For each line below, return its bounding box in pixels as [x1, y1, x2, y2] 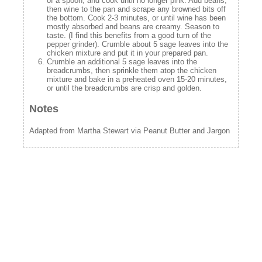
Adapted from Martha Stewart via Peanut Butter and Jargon [29, 126, 230, 135]
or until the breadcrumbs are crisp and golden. [46, 84, 202, 93]
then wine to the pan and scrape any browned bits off [46, 5, 226, 14]
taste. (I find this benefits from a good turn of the [46, 31, 211, 40]
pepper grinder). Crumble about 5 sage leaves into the [46, 40, 228, 49]
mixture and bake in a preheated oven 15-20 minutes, [46, 75, 227, 84]
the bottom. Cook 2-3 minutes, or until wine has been [46, 13, 226, 23]
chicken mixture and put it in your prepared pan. [46, 49, 208, 58]
